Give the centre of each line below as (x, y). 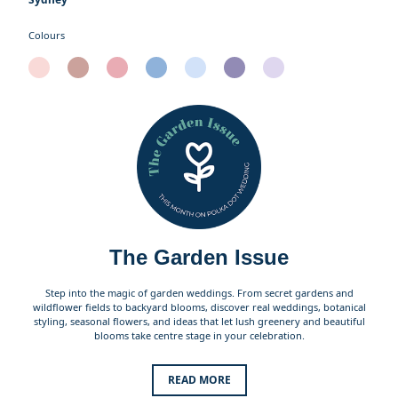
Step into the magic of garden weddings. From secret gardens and (199, 292)
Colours (47, 35)
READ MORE (199, 379)
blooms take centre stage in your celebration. (199, 335)
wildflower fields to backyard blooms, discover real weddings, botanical (199, 306)
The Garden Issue (199, 257)
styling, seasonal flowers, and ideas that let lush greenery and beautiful (199, 321)
